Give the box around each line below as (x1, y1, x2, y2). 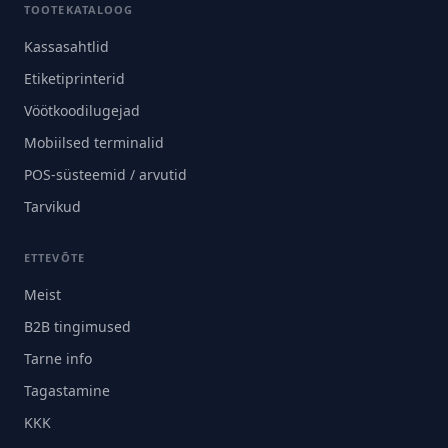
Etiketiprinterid (24, 69, 125, 88)
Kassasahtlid (24, 37, 109, 56)
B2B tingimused (24, 317, 131, 336)
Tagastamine (24, 381, 110, 400)
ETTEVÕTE (24, 250, 85, 265)
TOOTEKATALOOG (24, 2, 134, 17)
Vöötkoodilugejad (24, 101, 140, 120)
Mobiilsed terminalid (24, 133, 164, 152)
